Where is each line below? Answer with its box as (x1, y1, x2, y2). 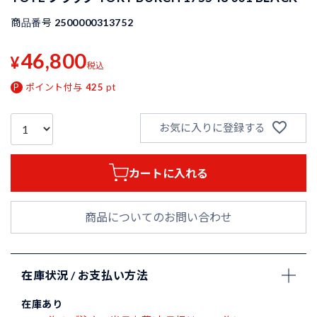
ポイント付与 (25, 81, 83, 93)
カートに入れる (129, 166, 209, 180)
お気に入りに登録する (158, 121, 265, 134)
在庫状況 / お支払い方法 (21, 268, 149, 282)
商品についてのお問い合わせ (85, 210, 232, 224)
